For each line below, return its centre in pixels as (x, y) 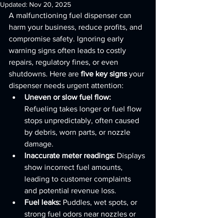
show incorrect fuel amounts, (74, 167)
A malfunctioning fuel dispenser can (71, 15)
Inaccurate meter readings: (70, 155)
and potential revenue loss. (70, 191)
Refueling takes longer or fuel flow (84, 109)
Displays (131, 155)
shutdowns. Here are (45, 74)
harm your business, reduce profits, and (76, 27)
